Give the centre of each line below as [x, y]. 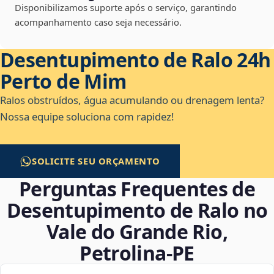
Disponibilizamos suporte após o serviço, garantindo [126, 8]
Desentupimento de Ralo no [137, 210]
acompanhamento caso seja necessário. [98, 22]
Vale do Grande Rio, [137, 232]
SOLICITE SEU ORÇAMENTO [96, 161]
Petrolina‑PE [137, 253]
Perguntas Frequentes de [137, 189]
